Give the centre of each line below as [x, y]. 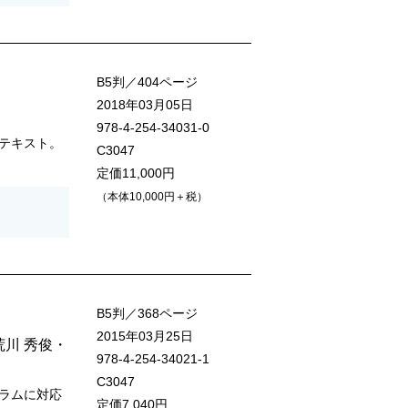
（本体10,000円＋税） [152, 197]
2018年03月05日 [145, 105]
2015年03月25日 [145, 337]
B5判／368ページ [147, 314]
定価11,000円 [136, 173]
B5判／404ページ [147, 82]
